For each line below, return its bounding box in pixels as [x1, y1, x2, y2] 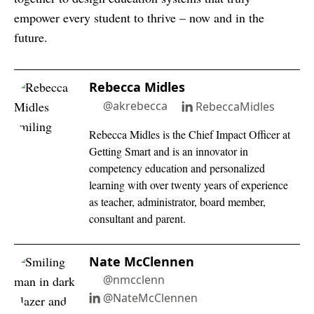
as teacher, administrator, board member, [88, 193, 266, 209]
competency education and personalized [88, 160, 265, 175]
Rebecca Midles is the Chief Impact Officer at [88, 126, 290, 142]
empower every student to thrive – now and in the [14, 8, 264, 26]
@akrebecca [102, 97, 168, 114]
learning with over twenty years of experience [88, 177, 288, 192]
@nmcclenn [102, 271, 165, 287]
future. [14, 28, 48, 46]
